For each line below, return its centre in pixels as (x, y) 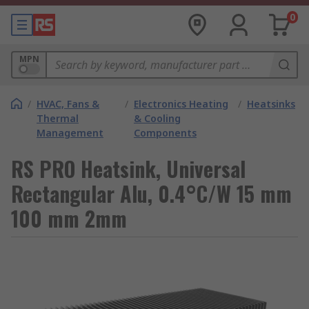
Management (70, 133)
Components (165, 133)
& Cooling (157, 118)
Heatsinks (271, 104)
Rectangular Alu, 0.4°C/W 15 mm (151, 193)
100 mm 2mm (69, 218)
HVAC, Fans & (68, 104)
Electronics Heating (181, 104)
